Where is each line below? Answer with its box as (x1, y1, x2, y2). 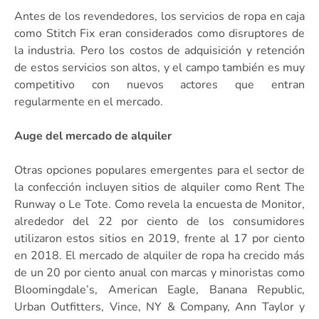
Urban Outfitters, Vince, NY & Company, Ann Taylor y (14, 298, 305, 315)
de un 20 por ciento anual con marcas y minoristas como (14, 264, 305, 281)
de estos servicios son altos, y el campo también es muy (14, 59, 305, 75)
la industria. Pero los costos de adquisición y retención (14, 42, 305, 58)
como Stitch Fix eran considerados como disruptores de (14, 25, 305, 41)
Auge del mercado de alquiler (14, 127, 172, 144)
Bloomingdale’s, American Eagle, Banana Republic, (14, 281, 305, 298)
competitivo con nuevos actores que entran (14, 76, 305, 93)
